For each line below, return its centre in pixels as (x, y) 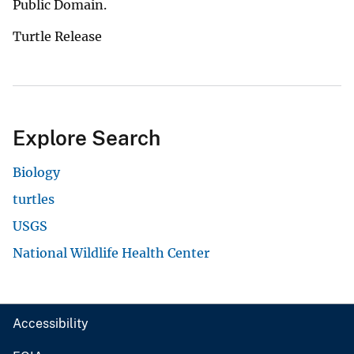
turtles (34, 200)
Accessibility (51, 324)
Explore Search (87, 138)
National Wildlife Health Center (111, 253)
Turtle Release (57, 37)
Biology (36, 173)
